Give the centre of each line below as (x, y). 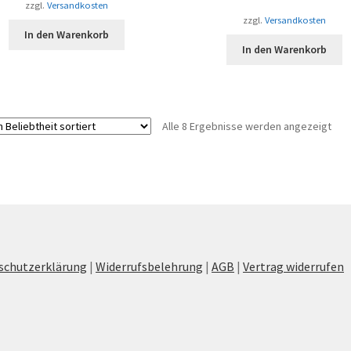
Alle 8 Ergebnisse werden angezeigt (246, 127)
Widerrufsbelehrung (150, 267)
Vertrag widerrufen (294, 267)
